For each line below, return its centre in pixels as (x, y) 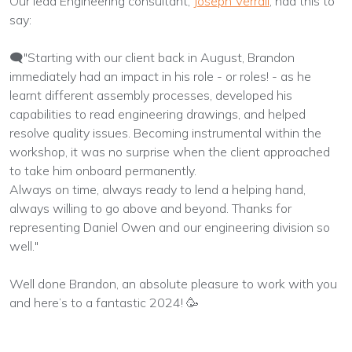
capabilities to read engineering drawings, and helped (158, 114)
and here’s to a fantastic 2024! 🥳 (104, 302)
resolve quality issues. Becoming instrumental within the (165, 132)
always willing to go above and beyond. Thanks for (150, 208)
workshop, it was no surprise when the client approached (170, 151)
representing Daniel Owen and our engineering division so (170, 227)
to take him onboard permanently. (103, 170)
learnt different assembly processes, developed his (151, 95)
